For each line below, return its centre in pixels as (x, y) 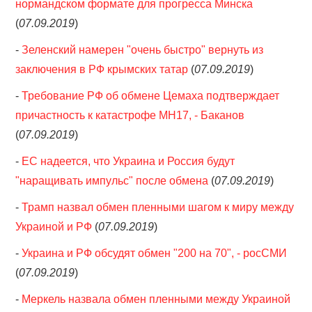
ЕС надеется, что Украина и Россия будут (128, 161)
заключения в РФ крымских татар (102, 69)
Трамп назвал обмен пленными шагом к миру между (158, 207)
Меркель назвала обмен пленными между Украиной (156, 299)
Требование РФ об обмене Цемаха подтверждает (151, 96)
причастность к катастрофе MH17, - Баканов (130, 115)
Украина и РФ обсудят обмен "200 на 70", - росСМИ (155, 253)
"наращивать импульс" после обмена (112, 181)
